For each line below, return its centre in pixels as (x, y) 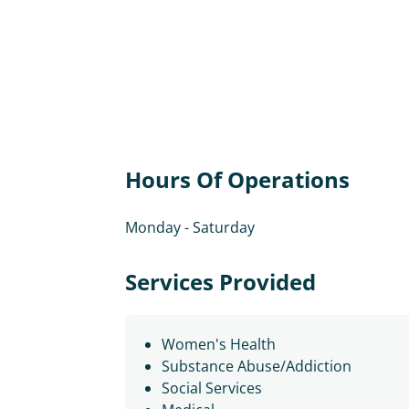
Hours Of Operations (237, 179)
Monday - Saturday (190, 227)
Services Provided (220, 282)
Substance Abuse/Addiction (257, 366)
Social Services (212, 388)
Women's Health (219, 344)
